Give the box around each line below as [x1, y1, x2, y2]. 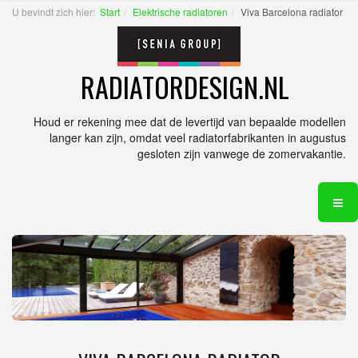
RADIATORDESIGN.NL [81, 66, 289, 107]
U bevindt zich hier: [12, 5, 100, 18]
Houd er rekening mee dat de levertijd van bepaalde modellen [34, 113, 346, 129]
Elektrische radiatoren [133, 5, 228, 18]
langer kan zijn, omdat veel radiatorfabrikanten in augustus [50, 129, 346, 145]
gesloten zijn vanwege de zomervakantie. [137, 145, 346, 161]
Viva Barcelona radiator [241, 5, 343, 18]
